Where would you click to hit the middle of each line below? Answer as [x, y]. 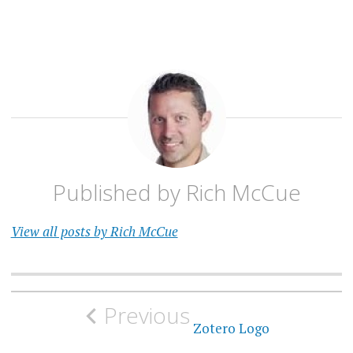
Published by [119, 192]
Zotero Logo [229, 328]
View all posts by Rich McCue [94, 231]
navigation [75, 332]
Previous [147, 315]
